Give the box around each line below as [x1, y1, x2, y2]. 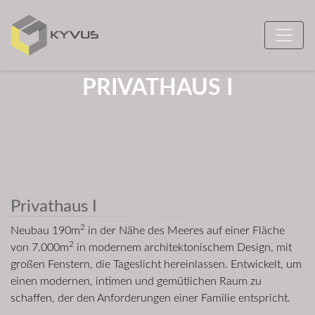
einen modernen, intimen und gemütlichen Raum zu [11, 276, 262, 287]
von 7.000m [11, 242, 69, 253]
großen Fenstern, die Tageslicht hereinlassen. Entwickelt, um [11, 259, 302, 270]
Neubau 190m [11, 225, 80, 236]
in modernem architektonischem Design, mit [74, 242, 292, 253]
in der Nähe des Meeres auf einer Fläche [85, 225, 285, 236]
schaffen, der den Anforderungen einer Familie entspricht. [11, 292, 290, 304]
